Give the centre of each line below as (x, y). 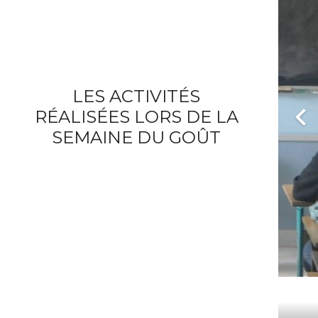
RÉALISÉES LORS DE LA (136, 117)
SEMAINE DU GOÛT (136, 138)
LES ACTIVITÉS (136, 97)
